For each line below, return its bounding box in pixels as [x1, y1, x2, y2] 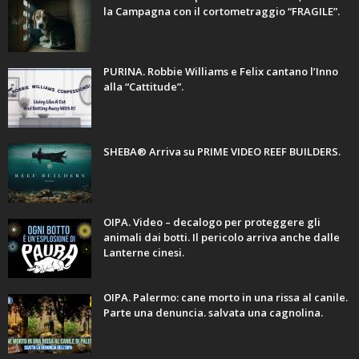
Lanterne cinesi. [103, 244, 184, 260]
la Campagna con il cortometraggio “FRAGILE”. [103, 3, 340, 18]
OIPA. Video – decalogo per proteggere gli [103, 214, 321, 229]
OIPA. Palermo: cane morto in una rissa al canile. [103, 289, 348, 305]
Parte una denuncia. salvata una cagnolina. [103, 305, 323, 320]
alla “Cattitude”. [103, 79, 184, 94]
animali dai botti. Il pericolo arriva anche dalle [103, 229, 340, 244]
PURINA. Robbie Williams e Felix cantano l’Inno [103, 63, 338, 79]
